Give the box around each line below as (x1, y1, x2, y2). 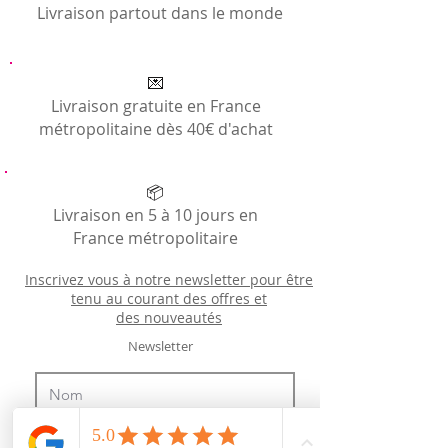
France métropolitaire (72, 226, 238, 249)
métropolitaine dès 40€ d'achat (38, 117, 273, 140)
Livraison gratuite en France (50, 94, 261, 117)
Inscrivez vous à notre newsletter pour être (25, 269, 313, 289)
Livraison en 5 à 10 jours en (52, 203, 258, 226)
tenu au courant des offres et (71, 288, 267, 308)
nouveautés (144, 307, 222, 327)
